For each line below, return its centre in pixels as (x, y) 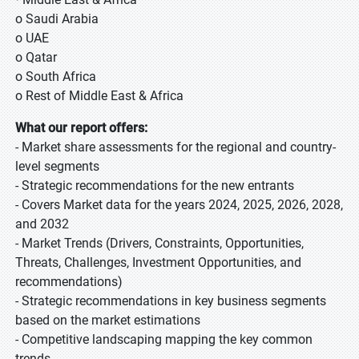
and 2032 (42, 224)
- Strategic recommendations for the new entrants (155, 186)
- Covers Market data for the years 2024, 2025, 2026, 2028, (179, 205)
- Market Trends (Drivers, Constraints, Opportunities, (159, 243)
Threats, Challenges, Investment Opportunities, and (158, 262)
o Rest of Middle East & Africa (99, 96)
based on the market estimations (108, 320)
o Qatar (36, 57)
